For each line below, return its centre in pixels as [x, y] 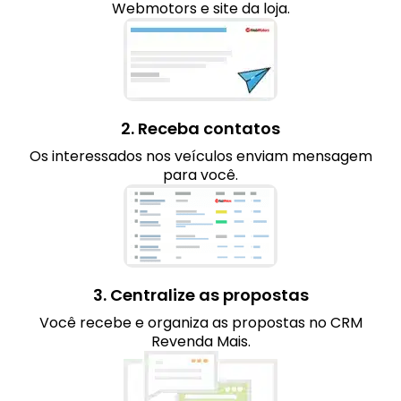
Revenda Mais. [200, 342]
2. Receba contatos [200, 129]
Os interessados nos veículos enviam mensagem [200, 157]
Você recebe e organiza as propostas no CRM [200, 323]
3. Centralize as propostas [200, 295]
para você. [200, 175]
